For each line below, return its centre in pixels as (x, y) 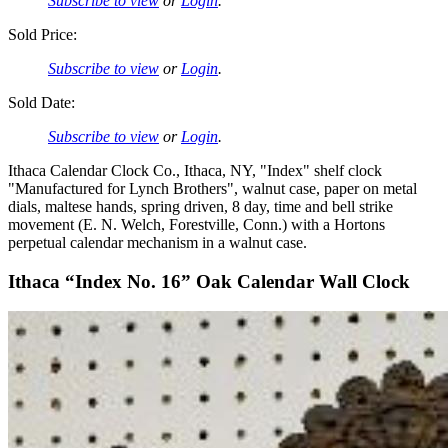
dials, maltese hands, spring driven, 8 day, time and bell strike (200, 206)
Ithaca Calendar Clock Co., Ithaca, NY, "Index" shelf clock (195, 170)
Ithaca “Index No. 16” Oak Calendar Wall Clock (209, 281)
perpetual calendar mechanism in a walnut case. (157, 242)
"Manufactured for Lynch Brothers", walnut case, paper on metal (212, 188)
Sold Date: (41, 102)
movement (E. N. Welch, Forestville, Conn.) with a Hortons (196, 224)
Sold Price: (42, 34)
